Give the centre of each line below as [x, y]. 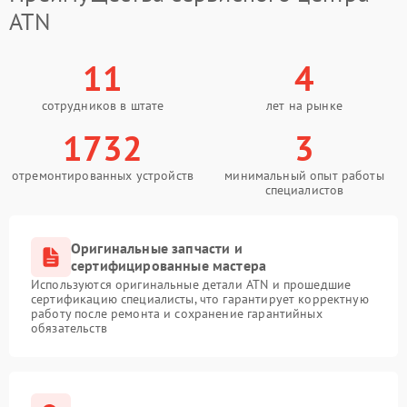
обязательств [69, 328]
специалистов [304, 190]
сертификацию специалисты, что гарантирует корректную [200, 299]
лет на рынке [304, 105]
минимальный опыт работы [304, 175]
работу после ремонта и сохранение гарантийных [177, 313]
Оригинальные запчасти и [157, 248]
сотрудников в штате [103, 105]
